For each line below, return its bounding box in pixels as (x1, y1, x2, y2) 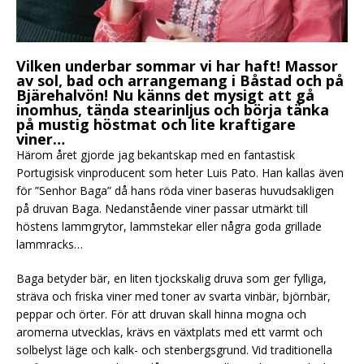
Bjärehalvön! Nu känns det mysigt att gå (16, 84, 314, 105)
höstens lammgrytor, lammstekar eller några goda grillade (16, 218, 322, 234)
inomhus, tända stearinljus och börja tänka (16, 99, 329, 119)
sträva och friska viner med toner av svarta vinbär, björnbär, (16, 288, 331, 304)
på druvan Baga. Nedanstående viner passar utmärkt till (16, 200, 308, 216)
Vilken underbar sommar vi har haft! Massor (16, 55, 338, 76)
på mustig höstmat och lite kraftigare (16, 114, 296, 134)
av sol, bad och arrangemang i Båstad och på (16, 70, 344, 90)
